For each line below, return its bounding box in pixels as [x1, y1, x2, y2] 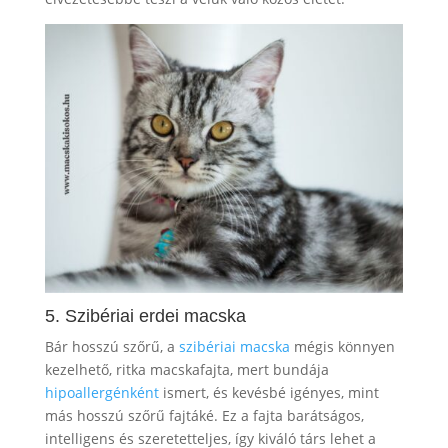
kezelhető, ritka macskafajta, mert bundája [44, 359, 329, 379]
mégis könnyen [289, 336, 395, 356]
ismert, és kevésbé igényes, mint [162, 382, 379, 402]
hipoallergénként [44, 382, 163, 402]
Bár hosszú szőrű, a [44, 336, 179, 356]
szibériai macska [178, 336, 290, 356]
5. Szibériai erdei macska [44, 305, 246, 326]
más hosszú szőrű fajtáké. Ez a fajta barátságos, [44, 405, 364, 425]
